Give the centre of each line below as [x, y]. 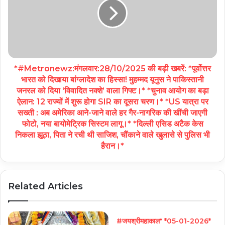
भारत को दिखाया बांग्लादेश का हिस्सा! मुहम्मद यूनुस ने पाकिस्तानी [113, 80]
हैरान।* [113, 146]
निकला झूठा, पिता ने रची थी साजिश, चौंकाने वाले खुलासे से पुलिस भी [113, 135]
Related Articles [45, 187]
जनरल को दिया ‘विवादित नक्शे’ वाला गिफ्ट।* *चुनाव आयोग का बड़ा [113, 91]
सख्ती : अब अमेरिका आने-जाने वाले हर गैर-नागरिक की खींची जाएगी [113, 113]
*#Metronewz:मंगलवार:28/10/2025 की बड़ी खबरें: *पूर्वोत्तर [113, 69]
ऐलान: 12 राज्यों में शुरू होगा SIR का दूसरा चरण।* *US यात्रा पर [113, 102]
